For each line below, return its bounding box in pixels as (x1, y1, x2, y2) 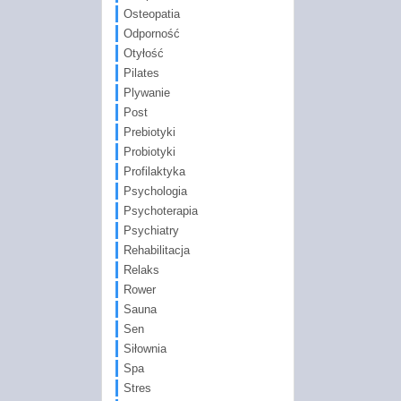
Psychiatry (123, 223, 179, 237)
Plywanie (123, 85, 170, 99)
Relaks (123, 262, 159, 277)
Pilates (123, 65, 159, 80)
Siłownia (123, 341, 166, 355)
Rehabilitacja (123, 243, 190, 257)
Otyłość (123, 46, 164, 60)
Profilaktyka (123, 164, 185, 178)
